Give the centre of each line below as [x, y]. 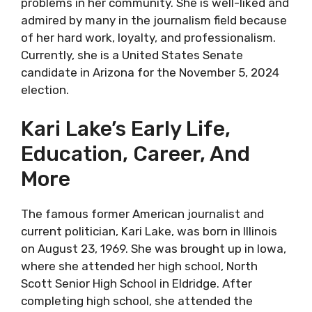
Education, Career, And [135, 154]
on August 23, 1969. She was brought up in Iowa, [154, 249]
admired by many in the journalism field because [154, 20]
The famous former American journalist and [142, 214]
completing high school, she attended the [137, 301]
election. [45, 89]
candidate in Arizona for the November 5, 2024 [150, 72]
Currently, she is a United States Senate [132, 55]
